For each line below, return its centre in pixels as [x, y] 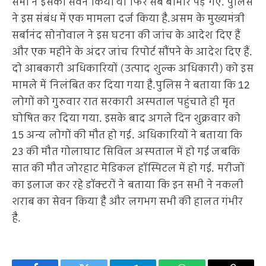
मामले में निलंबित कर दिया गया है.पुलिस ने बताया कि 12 [131, 86]
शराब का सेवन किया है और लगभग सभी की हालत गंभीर [127, 202]
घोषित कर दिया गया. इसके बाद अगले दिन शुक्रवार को [126, 119]
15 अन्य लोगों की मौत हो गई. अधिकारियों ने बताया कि [127, 136]
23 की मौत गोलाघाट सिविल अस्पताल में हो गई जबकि [126, 152]
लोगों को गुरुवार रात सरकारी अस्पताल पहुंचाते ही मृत [123, 102]
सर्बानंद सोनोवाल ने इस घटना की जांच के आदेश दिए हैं [126, 36]
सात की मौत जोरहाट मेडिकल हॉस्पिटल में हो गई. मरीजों [128, 169]
